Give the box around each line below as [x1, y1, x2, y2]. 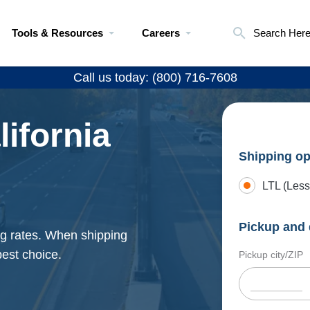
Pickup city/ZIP [239, 249, 303, 260]
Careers [142, 27, 180, 39]
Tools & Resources [12, 27, 103, 39]
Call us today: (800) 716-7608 [73, 71, 237, 84]
